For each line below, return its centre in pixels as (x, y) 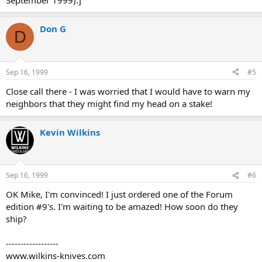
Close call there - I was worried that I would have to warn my (128, 91)
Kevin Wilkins (70, 132)
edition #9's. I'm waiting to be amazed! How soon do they (122, 206)
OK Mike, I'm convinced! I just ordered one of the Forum (119, 194)
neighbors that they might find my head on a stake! (109, 103)
